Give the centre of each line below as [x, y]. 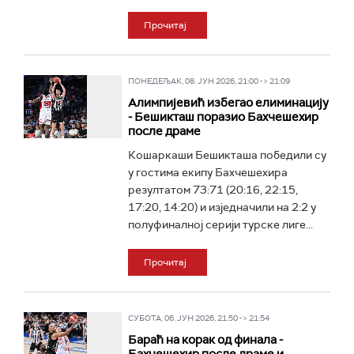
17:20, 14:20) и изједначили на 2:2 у [222, 207]
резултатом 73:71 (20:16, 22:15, [213, 190]
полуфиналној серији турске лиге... [220, 224]
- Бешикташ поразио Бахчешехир [223, 117]
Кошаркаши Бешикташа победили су [227, 155]
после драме [164, 131]
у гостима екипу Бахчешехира [207, 172]
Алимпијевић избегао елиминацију [228, 103]
